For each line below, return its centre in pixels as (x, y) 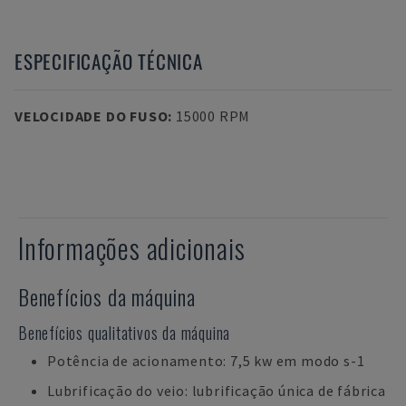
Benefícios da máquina (107, 296)
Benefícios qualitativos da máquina (125, 333)
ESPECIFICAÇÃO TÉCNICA (109, 61)
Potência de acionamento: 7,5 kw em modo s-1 (206, 361)
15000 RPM (213, 116)
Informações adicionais (132, 248)
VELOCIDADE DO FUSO (92, 116)
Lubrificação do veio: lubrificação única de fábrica (217, 391)
